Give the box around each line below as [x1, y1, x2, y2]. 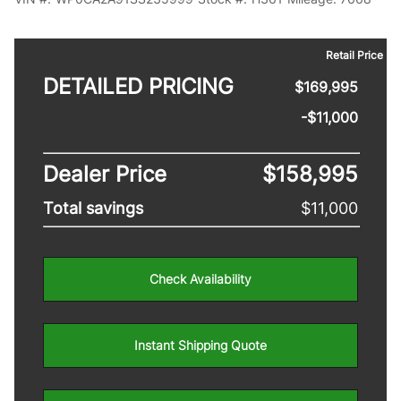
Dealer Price [43, 161, 166, 187]
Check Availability [149, 271, 252, 286]
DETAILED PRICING [43, 73, 234, 99]
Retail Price [326, 47, 383, 62]
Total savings [43, 199, 143, 218]
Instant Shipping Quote [134, 337, 267, 353]
